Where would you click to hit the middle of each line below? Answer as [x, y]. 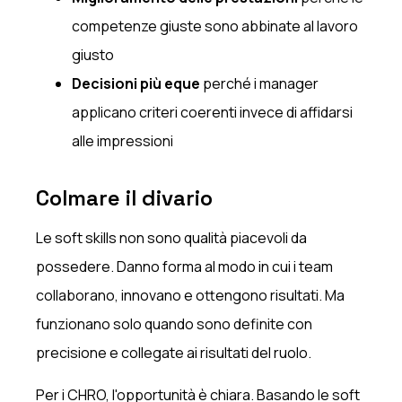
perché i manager [260, 83]
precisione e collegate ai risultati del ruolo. [174, 352]
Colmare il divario [125, 197]
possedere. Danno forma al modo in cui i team [185, 266]
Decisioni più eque [136, 83]
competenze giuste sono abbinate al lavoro [215, 26]
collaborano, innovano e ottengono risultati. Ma [191, 295]
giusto [93, 54]
